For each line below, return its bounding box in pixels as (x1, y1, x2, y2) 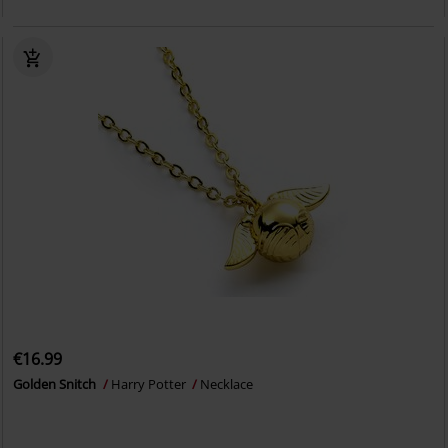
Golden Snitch (13, 375, 100, 393)
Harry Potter (111, 375, 190, 393)
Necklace (200, 375, 254, 393)
